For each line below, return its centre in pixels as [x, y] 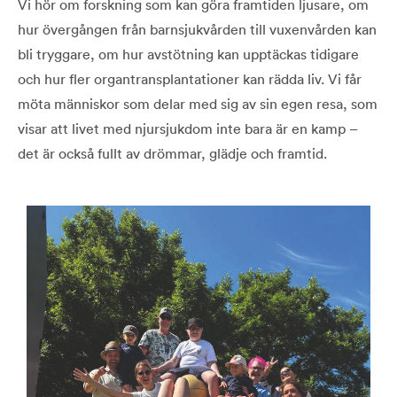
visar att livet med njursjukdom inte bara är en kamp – [187, 128]
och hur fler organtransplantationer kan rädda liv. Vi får [190, 78]
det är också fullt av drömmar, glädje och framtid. [172, 153]
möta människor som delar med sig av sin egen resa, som [198, 103]
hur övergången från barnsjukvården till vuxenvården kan [197, 29]
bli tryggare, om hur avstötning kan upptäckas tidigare [188, 54]
